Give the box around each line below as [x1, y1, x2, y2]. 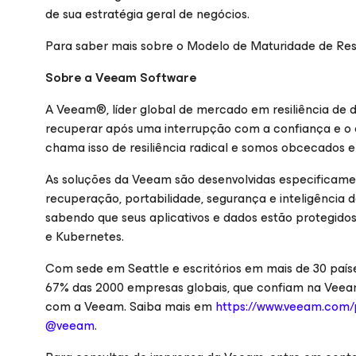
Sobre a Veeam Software [45, 67, 196, 88]
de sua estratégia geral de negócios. [45, 3, 250, 25]
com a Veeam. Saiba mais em [45, 296, 215, 317]
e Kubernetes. [45, 226, 124, 247]
